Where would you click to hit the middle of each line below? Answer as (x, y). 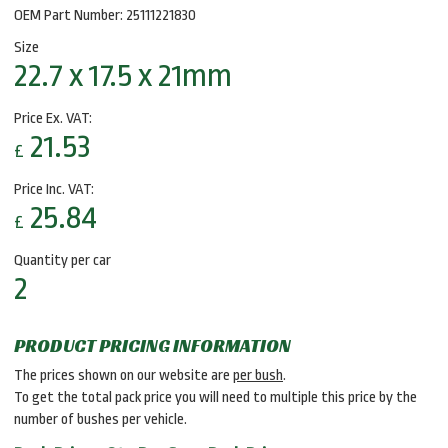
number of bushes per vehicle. (100, 419)
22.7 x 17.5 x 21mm (123, 75)
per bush (258, 375)
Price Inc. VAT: (54, 189)
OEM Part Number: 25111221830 (105, 15)
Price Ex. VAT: (53, 118)
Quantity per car (62, 260)
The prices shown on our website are (123, 375)
